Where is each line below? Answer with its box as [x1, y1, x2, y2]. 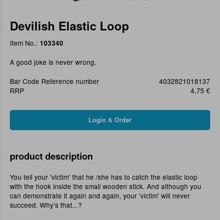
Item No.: [10, 38, 40, 48]
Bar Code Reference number [10, 76, 99, 86]
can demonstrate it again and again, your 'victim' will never [10, 191, 190, 201]
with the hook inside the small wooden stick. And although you [10, 181, 201, 192]
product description [10, 149, 93, 163]
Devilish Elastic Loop [10, 17, 129, 34]
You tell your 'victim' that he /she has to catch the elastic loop [10, 172, 197, 182]
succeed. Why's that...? [10, 200, 82, 210]
